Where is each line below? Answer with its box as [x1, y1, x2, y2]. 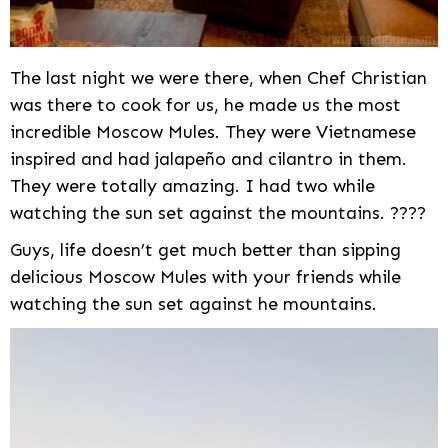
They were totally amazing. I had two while [10, 175, 375, 198]
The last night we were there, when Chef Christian [10, 67, 427, 90]
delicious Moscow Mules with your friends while [10, 266, 401, 289]
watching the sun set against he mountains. [10, 293, 377, 316]
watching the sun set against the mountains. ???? [10, 202, 426, 225]
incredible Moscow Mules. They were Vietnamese [10, 121, 416, 144]
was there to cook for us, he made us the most [10, 94, 401, 117]
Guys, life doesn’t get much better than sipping [10, 239, 401, 262]
